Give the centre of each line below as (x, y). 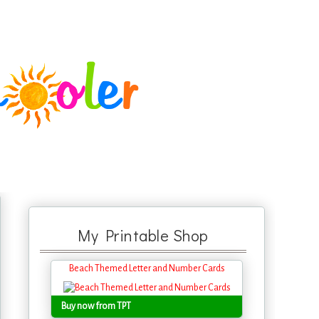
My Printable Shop (143, 235)
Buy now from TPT (96, 307)
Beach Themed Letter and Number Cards (147, 268)
